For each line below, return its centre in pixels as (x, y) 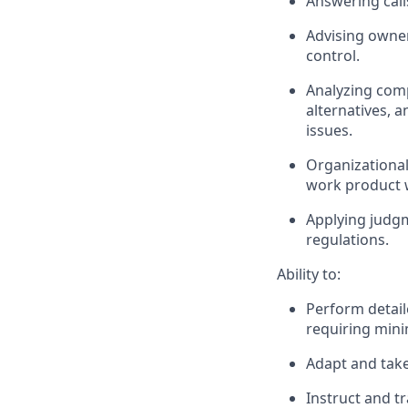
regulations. (347, 240)
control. (333, 56)
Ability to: (309, 274)
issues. (329, 130)
